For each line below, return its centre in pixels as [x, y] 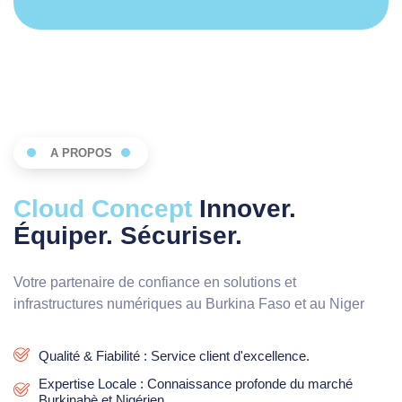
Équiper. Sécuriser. [128, 235]
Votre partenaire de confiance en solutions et [155, 282]
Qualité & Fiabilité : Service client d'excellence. [174, 356]
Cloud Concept [103, 208]
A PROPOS [81, 153]
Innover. [244, 208]
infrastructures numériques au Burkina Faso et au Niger [189, 303]
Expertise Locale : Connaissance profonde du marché [195, 383]
